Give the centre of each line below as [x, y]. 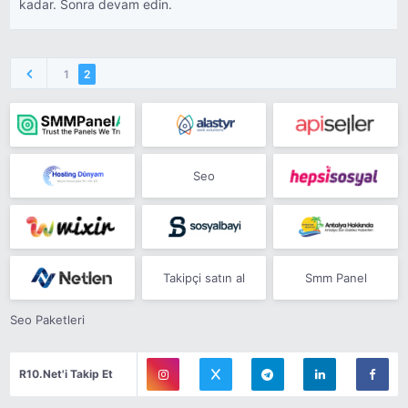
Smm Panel [336, 277]
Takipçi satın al [204, 277]
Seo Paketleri [48, 320]
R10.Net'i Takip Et [66, 374]
